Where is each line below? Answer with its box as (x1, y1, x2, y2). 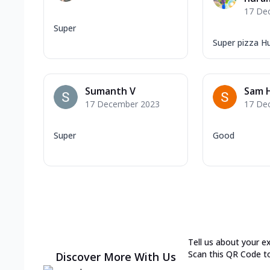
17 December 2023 (85, 98, 160, 110)
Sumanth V (85, 84, 136, 98)
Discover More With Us (55, 249, 176, 264)
